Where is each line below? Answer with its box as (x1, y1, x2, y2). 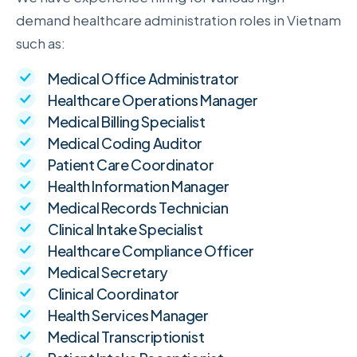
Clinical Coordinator (48, 284, 179, 304)
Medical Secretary (48, 263, 168, 282)
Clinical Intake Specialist (48, 220, 203, 239)
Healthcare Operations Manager (48, 91, 258, 110)
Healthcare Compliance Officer (48, 241, 254, 261)
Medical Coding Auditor (48, 134, 203, 153)
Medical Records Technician (48, 198, 229, 218)
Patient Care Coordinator (48, 155, 214, 175)
